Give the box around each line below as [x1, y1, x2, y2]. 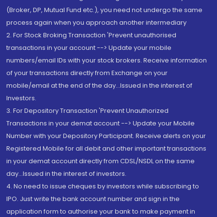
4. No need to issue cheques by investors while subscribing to [6, 182, 200, 191]
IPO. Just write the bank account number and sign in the [6, 194, 180, 203]
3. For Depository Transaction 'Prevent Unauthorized [6, 106, 169, 115]
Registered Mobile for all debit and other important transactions [6, 144, 207, 153]
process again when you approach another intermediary [6, 18, 187, 27]
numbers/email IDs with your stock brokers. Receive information [6, 56, 207, 65]
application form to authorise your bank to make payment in [6, 207, 196, 216]
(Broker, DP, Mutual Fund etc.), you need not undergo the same [6, 5, 203, 15]
